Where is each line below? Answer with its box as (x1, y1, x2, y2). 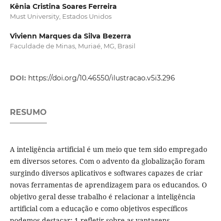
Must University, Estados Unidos (9, 12, 111, 21)
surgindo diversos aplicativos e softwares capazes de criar (9, 168, 203, 178)
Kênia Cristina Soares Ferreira (9, 2, 117, 11)
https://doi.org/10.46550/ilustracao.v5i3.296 (28, 74, 175, 83)
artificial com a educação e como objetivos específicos (9, 204, 187, 214)
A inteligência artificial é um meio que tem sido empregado (9, 145, 207, 154)
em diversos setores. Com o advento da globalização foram (9, 156, 205, 166)
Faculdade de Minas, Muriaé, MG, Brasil (9, 42, 136, 50)
